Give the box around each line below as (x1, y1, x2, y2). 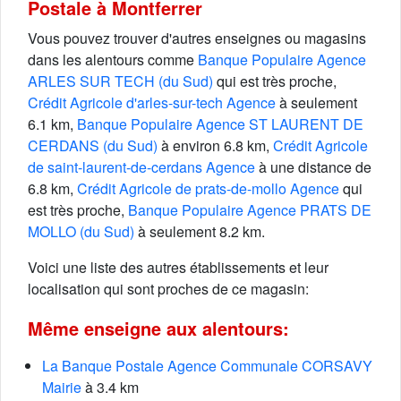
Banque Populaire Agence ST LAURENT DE (77, 114, 363, 134)
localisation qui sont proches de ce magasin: (28, 278, 309, 299)
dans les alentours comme (28, 49, 198, 70)
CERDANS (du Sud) (28, 135, 158, 156)
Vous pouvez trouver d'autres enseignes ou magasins (28, 28, 366, 48)
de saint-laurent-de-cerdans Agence (28, 157, 255, 177)
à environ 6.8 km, (158, 135, 273, 156)
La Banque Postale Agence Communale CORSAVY (42, 355, 372, 376)
